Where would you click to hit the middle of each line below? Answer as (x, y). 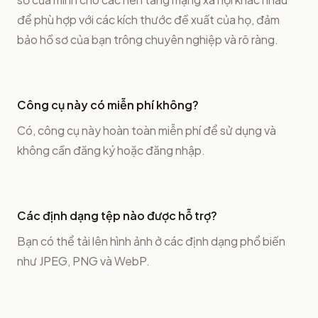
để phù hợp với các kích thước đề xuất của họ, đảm (148, 19)
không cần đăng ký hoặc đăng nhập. (111, 150)
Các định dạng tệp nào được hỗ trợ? (117, 215)
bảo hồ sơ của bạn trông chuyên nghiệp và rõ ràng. (148, 39)
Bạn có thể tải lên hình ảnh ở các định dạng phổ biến (151, 241)
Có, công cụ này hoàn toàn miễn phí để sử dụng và (147, 130)
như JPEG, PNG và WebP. (83, 261)
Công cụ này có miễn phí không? (108, 104)
